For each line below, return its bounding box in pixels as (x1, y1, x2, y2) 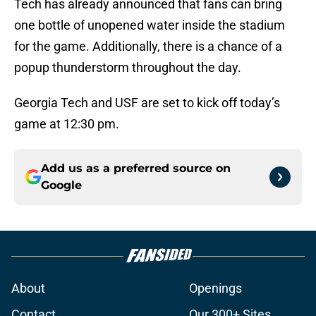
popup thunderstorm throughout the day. (14, 60, 241, 75)
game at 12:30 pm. (14, 116, 119, 132)
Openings (189, 281, 242, 296)
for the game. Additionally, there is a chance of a (14, 39, 282, 54)
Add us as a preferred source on (41, 162, 231, 176)
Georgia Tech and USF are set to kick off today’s (14, 95, 280, 111)
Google (41, 178, 82, 193)
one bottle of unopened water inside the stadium (14, 18, 285, 33)
